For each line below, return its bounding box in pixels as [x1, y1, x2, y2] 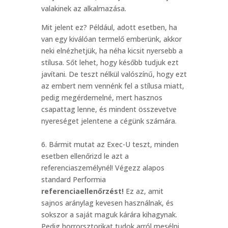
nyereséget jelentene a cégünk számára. [41, 116, 177, 126]
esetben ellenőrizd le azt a [41, 151, 129, 161]
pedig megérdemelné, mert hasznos [41, 93, 162, 102]
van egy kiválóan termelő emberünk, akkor [41, 34, 182, 44]
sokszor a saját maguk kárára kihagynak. [41, 210, 177, 219]
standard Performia [41, 175, 106, 184]
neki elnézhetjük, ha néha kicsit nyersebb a [41, 46, 183, 55]
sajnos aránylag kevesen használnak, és [41, 198, 174, 208]
